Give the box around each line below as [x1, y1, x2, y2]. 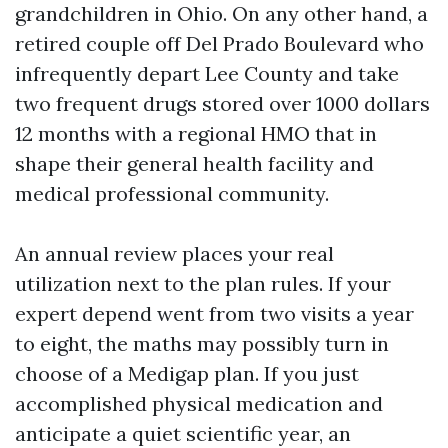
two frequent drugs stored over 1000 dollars [15, 91, 430, 116]
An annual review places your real [15, 241, 334, 266]
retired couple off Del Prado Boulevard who [15, 31, 424, 56]
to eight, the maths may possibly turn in [15, 331, 389, 356]
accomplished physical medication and [15, 391, 383, 416]
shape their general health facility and [15, 151, 374, 176]
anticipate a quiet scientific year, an [15, 421, 351, 446]
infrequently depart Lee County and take [15, 61, 399, 86]
